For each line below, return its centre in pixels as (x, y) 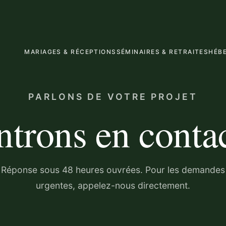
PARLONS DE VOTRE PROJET (113, 97)
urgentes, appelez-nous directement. (113, 185)
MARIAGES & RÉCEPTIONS (70, 51)
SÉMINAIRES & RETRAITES (162, 51)
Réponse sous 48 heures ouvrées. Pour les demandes (113, 170)
